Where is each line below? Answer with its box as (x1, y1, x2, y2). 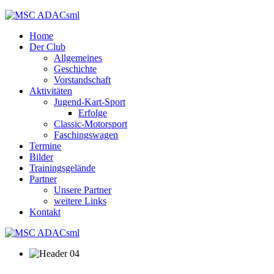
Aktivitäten (29, 86, 72, 96)
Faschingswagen (54, 130, 118, 140)
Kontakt (29, 207, 61, 217)
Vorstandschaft (54, 75, 111, 85)
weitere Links (54, 196, 106, 206)
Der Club (29, 42, 65, 52)
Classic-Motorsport (54, 119, 127, 129)
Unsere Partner (54, 185, 111, 195)
